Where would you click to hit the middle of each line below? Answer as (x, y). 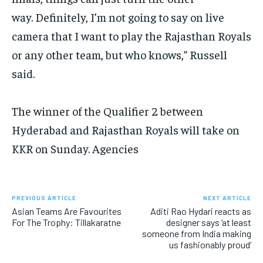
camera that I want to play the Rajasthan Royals (131, 36)
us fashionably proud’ (210, 245)
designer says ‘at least (208, 222)
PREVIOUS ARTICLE (44, 198)
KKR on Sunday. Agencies (75, 149)
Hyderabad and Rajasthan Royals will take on (126, 130)
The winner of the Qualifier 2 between (107, 111)
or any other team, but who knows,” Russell (119, 55)
